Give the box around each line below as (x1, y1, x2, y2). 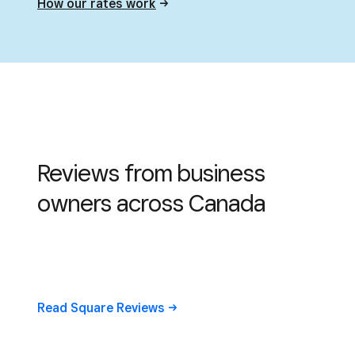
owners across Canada (37, 189, 265, 217)
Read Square (37, 300, 116, 315)
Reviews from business (37, 158, 265, 187)
